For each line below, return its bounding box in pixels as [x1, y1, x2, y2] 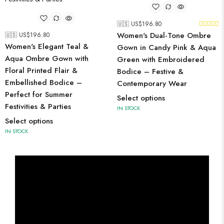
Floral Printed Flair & [5, 65, 77, 76]
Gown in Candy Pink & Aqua [117, 42, 216, 53]
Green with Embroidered [117, 54, 204, 65]
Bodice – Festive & [117, 66, 183, 77]
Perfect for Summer [5, 89, 72, 100]
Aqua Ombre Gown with [5, 53, 88, 64]
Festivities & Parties [5, 101, 71, 112]
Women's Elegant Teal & [5, 41, 88, 52]
